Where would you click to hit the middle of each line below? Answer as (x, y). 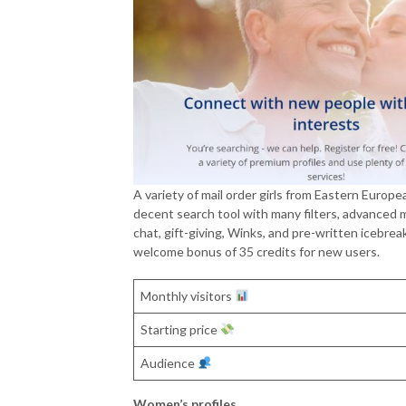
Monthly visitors (188, 295)
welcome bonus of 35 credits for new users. (256, 251)
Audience (169, 362)
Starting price (180, 329)
